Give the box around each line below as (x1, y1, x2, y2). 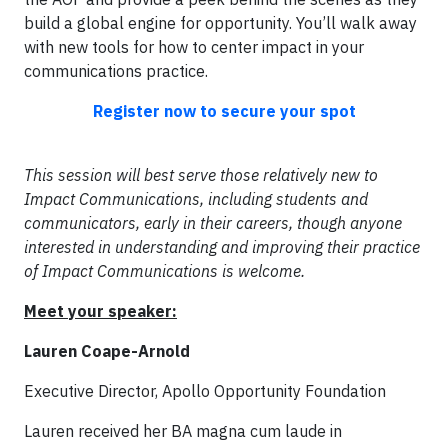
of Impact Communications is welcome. (24, 260, 305, 281)
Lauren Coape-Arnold (24, 340, 190, 361)
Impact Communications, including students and (24, 188, 368, 209)
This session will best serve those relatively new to (24, 164, 378, 185)
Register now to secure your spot (92, 100, 356, 121)
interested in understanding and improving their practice (24, 236, 420, 257)
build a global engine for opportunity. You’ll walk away (24, 12, 417, 33)
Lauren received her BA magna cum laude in (24, 420, 342, 441)
